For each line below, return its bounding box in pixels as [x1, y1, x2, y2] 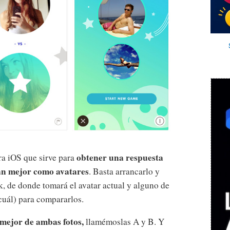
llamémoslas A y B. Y [84, 215, 164, 227]
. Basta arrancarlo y [89, 165, 160, 177]
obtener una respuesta [76, 150, 163, 164]
